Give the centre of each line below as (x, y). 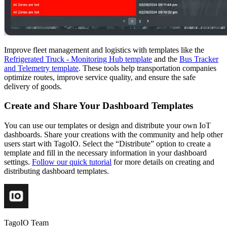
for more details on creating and (163, 162)
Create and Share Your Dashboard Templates (99, 106)
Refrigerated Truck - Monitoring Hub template (78, 59)
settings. (18, 162)
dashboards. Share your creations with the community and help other (113, 135)
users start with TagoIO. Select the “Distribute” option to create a (107, 144)
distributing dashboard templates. (56, 171)
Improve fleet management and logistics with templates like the (104, 50)
